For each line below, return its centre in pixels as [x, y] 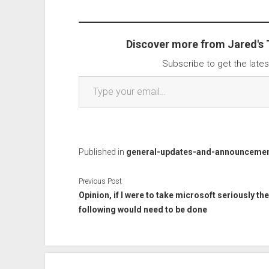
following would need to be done [143, 209]
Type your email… [92, 75]
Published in [102, 152]
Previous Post [100, 181]
